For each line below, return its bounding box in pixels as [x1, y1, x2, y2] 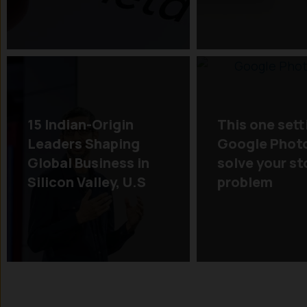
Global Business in [27, 153, 149, 172]
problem [217, 172, 273, 191]
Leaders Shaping [27, 134, 140, 153]
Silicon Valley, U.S [27, 172, 146, 191]
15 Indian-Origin [27, 114, 134, 134]
